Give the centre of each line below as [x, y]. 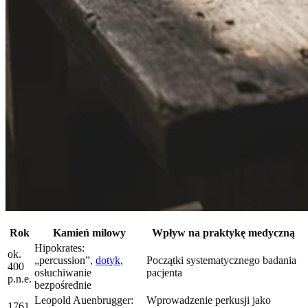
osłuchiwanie [63, 273]
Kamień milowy [89, 233]
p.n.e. [20, 279]
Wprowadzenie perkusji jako [209, 300]
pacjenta [164, 273]
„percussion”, [65, 261]
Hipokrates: [59, 248]
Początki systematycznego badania [221, 261]
